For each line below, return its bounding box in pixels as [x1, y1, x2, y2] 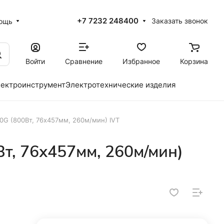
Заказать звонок [151, 16, 208, 25]
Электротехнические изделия [65, 80, 175, 89]
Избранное [122, 56, 160, 65]
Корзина [180, 56, 208, 65]
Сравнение [65, 56, 102, 65]
